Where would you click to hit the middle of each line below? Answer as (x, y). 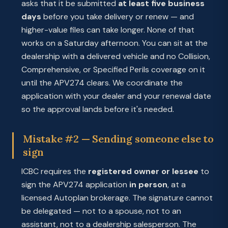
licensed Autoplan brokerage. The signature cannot (117, 198)
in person (148, 184)
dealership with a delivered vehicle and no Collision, (116, 56)
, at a (177, 184)
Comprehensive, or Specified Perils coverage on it (113, 69)
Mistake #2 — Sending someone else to (118, 139)
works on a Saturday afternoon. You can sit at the (115, 43)
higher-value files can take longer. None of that (108, 30)
